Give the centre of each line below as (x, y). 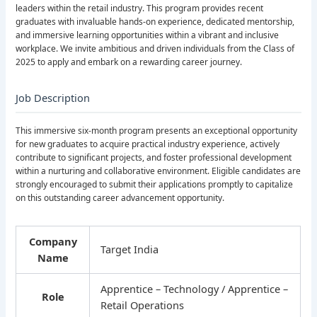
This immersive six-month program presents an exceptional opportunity (157, 131)
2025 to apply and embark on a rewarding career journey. (129, 62)
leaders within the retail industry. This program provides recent (140, 8)
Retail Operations (143, 305)
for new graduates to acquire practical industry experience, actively (148, 144)
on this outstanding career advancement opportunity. (120, 198)
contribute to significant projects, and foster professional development (154, 158)
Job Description (53, 98)
